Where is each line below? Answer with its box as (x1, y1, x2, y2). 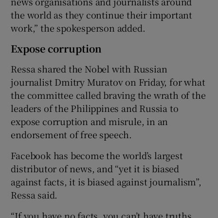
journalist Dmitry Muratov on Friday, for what (11, 75, 205, 88)
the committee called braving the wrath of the (11, 88, 206, 101)
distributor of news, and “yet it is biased (11, 162, 180, 175)
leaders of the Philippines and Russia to (11, 101, 179, 114)
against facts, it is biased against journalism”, (11, 175, 201, 188)
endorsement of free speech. (11, 127, 132, 141)
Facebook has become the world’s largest (11, 148, 183, 162)
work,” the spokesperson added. (11, 21, 145, 34)
